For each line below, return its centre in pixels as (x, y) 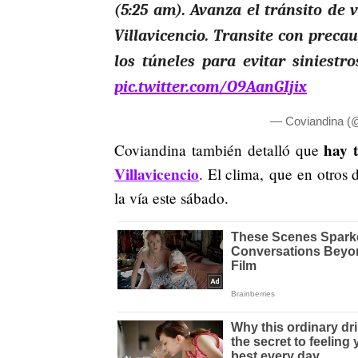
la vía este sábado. (171, 197)
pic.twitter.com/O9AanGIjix (211, 86)
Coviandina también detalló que (219, 149)
